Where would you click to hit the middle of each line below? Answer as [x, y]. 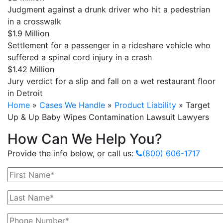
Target [198, 105]
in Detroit [25, 93]
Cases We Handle [72, 105]
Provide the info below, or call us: [70, 153]
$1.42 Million [31, 69]
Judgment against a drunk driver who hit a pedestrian [109, 9]
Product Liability [145, 105]
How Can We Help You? [85, 139]
